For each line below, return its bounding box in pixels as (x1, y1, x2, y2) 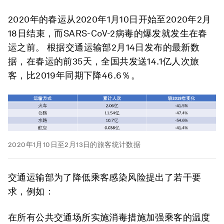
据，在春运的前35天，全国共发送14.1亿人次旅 (8, 56, 199, 66)
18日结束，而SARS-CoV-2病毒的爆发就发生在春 (8, 28, 207, 38)
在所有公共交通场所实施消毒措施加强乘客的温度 (8, 212, 210, 223)
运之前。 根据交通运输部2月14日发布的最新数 (8, 42, 200, 52)
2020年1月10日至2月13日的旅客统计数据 (8, 140, 141, 149)
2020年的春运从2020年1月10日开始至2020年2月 (8, 14, 211, 24)
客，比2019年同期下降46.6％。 (8, 70, 140, 80)
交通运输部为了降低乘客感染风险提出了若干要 (8, 172, 201, 183)
